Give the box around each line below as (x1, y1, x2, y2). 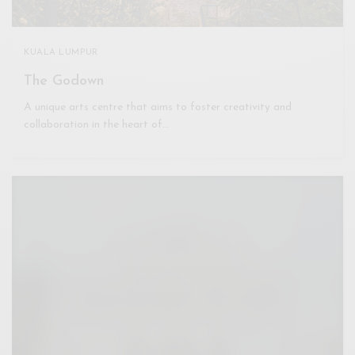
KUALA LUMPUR (24, 48, 98, 57)
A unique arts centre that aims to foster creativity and (24, 101, 292, 113)
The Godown (24, 73, 104, 89)
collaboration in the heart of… (24, 118, 170, 131)
